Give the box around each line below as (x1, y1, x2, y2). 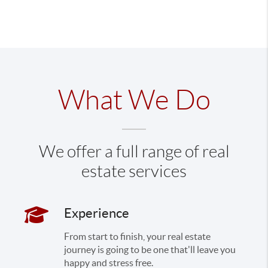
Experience (64, 206, 130, 220)
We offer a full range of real (38, 142, 230, 161)
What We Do (57, 85, 211, 115)
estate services (81, 162, 187, 181)
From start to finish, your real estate (64, 231, 211, 242)
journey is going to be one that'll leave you (64, 244, 236, 255)
